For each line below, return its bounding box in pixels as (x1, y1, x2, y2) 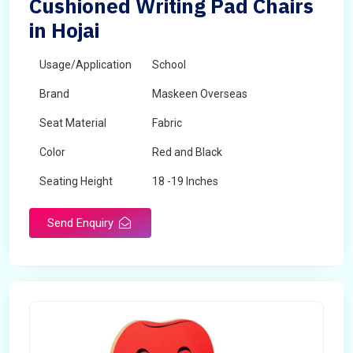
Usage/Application (39, 58, 132, 71)
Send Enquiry (47, 216, 117, 230)
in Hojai (29, 17, 99, 43)
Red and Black (152, 146, 222, 158)
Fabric (152, 117, 182, 129)
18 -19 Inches (152, 175, 218, 188)
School (152, 58, 186, 71)
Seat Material (39, 117, 106, 129)
